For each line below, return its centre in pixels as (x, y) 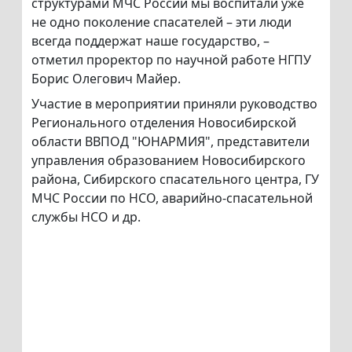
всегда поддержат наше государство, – (150, 41)
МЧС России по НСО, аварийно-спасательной (172, 198)
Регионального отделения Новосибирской (164, 123)
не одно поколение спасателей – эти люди (161, 22)
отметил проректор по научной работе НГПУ (171, 60)
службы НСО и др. (86, 217)
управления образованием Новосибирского (169, 161)
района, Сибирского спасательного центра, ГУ (175, 180)
